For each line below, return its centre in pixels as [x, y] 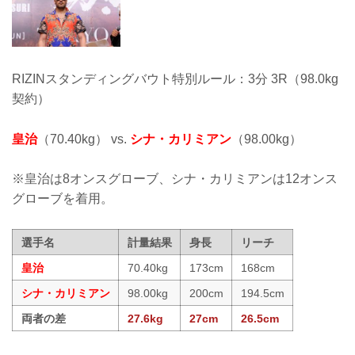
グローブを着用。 [63, 199]
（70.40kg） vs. [84, 139]
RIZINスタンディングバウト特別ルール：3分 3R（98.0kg [175, 79]
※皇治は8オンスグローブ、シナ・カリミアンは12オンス [175, 179]
